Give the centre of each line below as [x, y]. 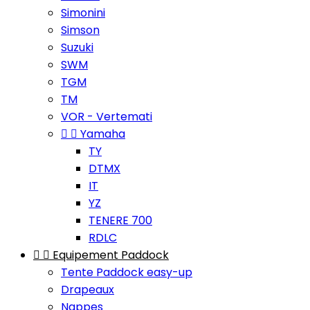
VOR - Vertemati [107, 117]
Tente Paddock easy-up [127, 272]
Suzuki [77, 47]
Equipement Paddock [111, 255]
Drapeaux [88, 290]
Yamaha [103, 134]
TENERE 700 [120, 220]
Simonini [83, 13]
